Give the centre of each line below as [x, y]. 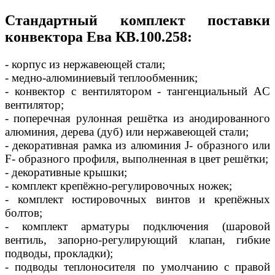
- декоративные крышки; [66, 172]
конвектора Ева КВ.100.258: [99, 37]
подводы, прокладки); [59, 253]
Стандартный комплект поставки [137, 21]
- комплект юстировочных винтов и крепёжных [137, 199]
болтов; [24, 212]
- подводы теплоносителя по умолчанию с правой [137, 266]
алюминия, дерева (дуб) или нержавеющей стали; [127, 131]
